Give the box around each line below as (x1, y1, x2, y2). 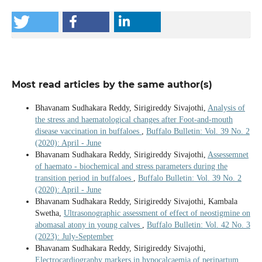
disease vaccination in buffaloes (35, 126, 142, 136)
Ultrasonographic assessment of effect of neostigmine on (63, 208, 250, 218)
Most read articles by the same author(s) (11, 78, 212, 90)
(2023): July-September (35, 232, 113, 241)
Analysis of (207, 103, 245, 112)
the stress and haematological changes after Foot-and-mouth (35, 115, 233, 124)
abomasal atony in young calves (35, 220, 142, 229)
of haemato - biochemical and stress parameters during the (35, 161, 227, 171)
